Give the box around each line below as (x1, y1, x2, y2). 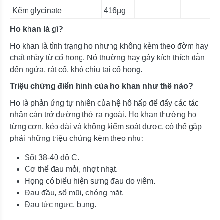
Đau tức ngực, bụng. (25, 200, 96, 209)
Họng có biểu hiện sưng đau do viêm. (25, 176, 155, 185)
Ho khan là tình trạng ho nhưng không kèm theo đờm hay (10, 41, 208, 50)
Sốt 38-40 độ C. (25, 153, 79, 162)
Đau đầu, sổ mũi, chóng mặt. (25, 188, 124, 197)
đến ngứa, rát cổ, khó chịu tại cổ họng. (10, 65, 142, 74)
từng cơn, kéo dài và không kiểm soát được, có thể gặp (10, 122, 202, 131)
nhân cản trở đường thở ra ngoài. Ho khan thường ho (10, 110, 196, 119)
